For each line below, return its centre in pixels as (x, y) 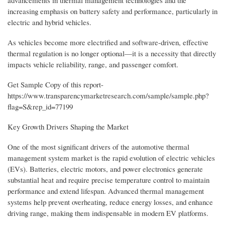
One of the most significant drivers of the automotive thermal (98, 147)
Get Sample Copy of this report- (55, 85)
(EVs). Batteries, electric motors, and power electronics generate (105, 169)
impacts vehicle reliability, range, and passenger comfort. (93, 65)
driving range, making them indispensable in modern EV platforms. (108, 213)
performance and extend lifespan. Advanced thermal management (106, 191)
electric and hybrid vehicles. (49, 22)
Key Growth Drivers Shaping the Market (68, 127)
